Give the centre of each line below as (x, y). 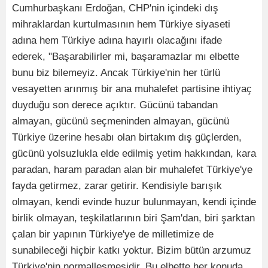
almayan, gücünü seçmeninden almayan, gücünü (121, 121)
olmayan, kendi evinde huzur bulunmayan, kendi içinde (134, 202)
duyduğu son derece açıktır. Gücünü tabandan (115, 105)
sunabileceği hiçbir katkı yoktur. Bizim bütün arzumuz (132, 251)
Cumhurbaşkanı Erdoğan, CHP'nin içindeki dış (115, 8)
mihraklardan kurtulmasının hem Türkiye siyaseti (121, 25)
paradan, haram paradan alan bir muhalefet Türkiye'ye (132, 170)
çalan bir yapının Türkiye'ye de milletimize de (113, 234)
